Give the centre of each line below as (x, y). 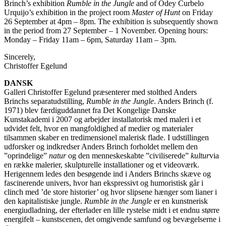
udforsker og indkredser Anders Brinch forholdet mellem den (101, 147)
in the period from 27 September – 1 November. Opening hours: (106, 31)
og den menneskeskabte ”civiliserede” (128, 156)
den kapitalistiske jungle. (44, 201)
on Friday (196, 13)
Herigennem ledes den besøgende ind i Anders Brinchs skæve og (107, 174)
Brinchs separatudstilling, (45, 101)
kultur (200, 156)
